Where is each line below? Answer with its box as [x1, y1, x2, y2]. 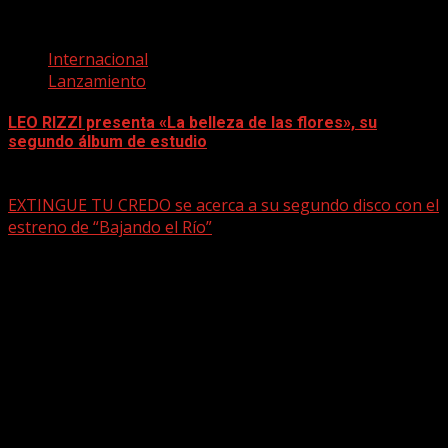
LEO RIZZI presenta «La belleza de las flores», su [8, 112, 377, 132]
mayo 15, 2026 [8, 172, 115, 195]
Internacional [48, 47, 148, 70]
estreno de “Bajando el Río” [8, 216, 212, 239]
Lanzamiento [48, 69, 146, 92]
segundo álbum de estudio [8, 131, 207, 151]
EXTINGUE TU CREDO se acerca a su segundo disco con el [8, 194, 439, 217]
